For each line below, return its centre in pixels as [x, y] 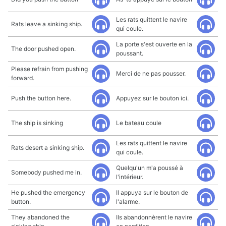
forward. [23, 78]
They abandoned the [40, 217]
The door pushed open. [43, 49]
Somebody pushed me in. [46, 172]
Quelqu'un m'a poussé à [150, 168]
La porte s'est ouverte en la [154, 44]
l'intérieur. [130, 177]
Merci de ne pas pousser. [151, 73]
